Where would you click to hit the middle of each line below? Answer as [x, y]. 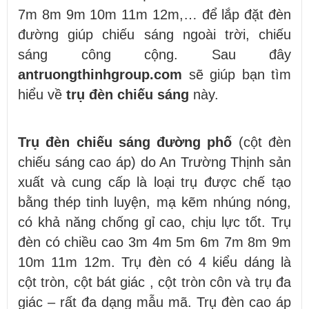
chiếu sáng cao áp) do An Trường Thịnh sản [154, 162]
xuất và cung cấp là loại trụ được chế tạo [154, 182]
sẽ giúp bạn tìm [237, 74]
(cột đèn [265, 142]
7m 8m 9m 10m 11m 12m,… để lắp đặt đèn [154, 14]
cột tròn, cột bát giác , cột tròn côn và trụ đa [154, 282]
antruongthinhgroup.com [100, 74]
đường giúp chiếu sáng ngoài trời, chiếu [154, 34]
